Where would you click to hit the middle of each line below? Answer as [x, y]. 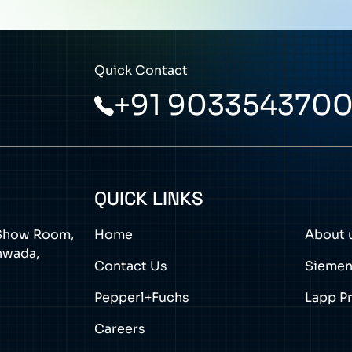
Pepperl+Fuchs [141, 297]
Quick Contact [141, 70]
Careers [119, 329]
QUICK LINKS [148, 198]
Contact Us [130, 266]
